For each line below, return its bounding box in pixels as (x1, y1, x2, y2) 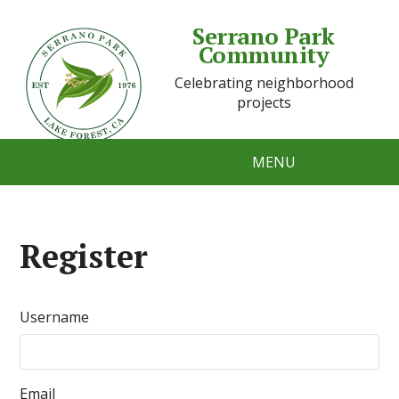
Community (198, 39, 330, 69)
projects (236, 93, 291, 112)
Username (20, 307, 90, 327)
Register (20, 235, 149, 277)
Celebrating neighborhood (174, 73, 354, 93)
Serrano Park (192, 20, 335, 51)
